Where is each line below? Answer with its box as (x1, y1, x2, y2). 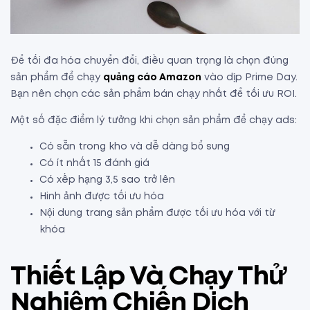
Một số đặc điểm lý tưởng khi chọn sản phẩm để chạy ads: (10, 116, 297, 125)
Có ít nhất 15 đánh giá (39, 159, 149, 168)
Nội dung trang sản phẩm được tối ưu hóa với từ (39, 209, 275, 218)
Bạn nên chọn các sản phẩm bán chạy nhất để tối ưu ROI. (10, 90, 300, 99)
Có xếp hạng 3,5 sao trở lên (39, 176, 175, 185)
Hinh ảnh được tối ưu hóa (39, 192, 164, 201)
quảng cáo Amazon (103, 73, 201, 82)
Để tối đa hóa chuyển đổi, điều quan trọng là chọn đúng (10, 57, 289, 66)
